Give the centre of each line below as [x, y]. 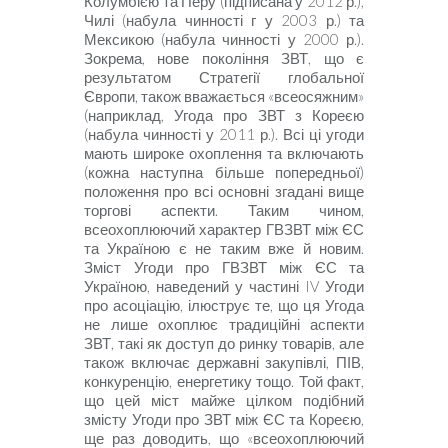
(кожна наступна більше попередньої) [224, 172]
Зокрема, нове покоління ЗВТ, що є [224, 58]
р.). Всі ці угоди [312, 134]
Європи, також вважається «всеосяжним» [224, 96]
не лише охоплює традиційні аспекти [224, 324]
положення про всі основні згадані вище [224, 191]
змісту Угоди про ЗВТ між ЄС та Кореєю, [224, 419]
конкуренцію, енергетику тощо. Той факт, [224, 381]
